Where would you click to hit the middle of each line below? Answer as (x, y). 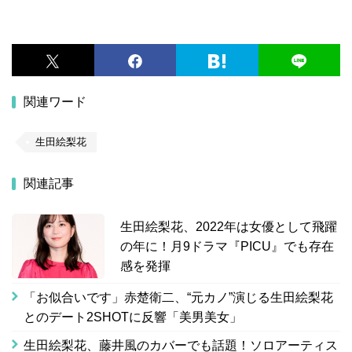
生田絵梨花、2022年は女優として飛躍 (229, 227)
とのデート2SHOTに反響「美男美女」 (133, 317)
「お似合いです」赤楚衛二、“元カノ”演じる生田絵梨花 (178, 298)
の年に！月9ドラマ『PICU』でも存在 (227, 247)
